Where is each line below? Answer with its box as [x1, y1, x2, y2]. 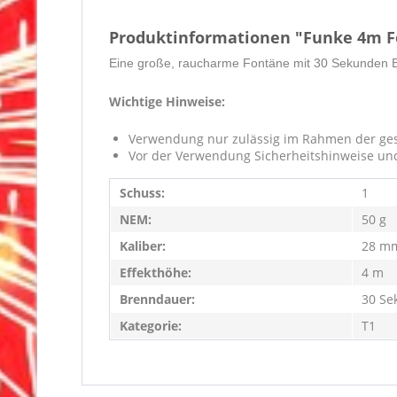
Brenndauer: [120, 291, 195, 307]
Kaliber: [120, 237, 166, 254]
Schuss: [120, 184, 165, 201]
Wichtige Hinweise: [109, 93, 225, 110]
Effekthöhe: [120, 264, 191, 281]
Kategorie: [120, 317, 182, 334]
